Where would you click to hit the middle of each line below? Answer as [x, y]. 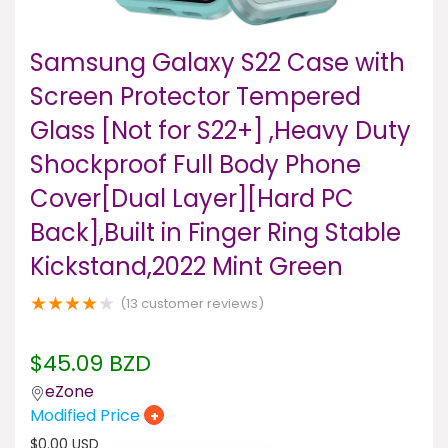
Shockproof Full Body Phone [195, 164]
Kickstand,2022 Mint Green [186, 266]
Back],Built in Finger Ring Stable [215, 232]
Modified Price [87, 416]
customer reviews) [201, 303]
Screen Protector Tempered [195, 96]
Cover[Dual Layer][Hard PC [192, 198]
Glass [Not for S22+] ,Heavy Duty [220, 130]
